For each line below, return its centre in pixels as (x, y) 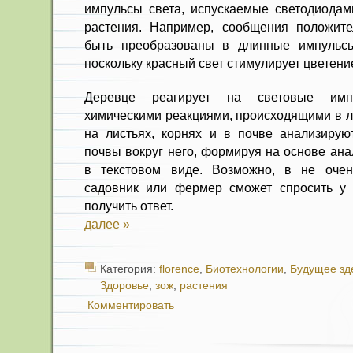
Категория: (130, 269)
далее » (107, 224)
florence (179, 269)
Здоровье (124, 286)
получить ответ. (129, 206)
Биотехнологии (245, 269)
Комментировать (131, 305)
